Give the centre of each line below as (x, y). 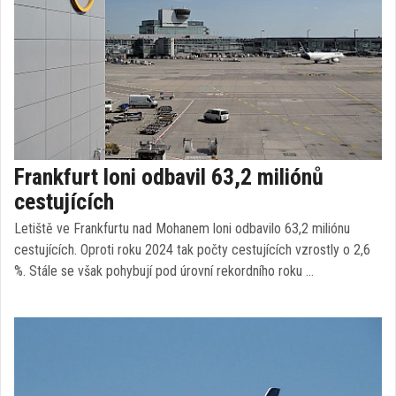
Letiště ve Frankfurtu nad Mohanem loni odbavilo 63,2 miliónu (182, 228)
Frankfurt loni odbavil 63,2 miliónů (169, 177)
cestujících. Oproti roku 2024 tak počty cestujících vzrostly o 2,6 (192, 250)
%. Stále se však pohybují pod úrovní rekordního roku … (164, 271)
